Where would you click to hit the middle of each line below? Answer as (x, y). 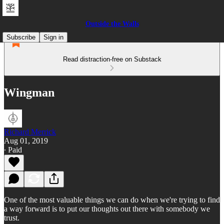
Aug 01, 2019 (26, 140)
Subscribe (21, 37)
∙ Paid (13, 149)
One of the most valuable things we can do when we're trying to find (112, 199)
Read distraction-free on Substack (112, 59)
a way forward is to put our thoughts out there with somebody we (107, 208)
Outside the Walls (112, 24)
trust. (12, 217)
